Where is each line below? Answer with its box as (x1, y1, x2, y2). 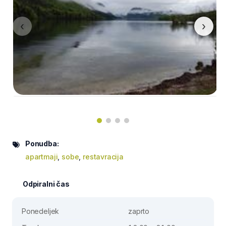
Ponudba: (25, 139, 59, 148)
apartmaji (25, 152, 58, 161)
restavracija (83, 152, 124, 161)
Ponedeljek (22, 206, 60, 215)
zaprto (128, 206, 150, 215)
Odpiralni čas (23, 179, 70, 188)
